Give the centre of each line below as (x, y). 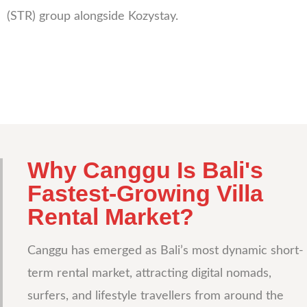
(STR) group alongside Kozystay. (93, 16)
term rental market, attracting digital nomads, (149, 273)
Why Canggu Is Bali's (145, 170)
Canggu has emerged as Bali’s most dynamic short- (165, 250)
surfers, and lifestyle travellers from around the (156, 296)
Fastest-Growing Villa (145, 193)
